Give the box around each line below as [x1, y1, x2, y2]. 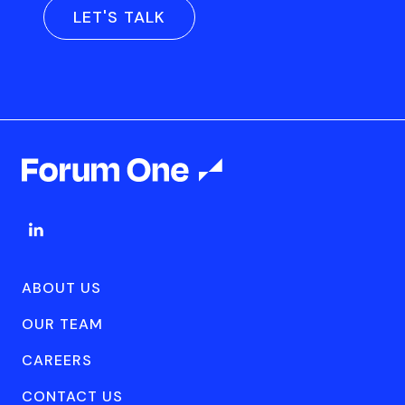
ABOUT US [22, 278, 101, 297]
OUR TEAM [22, 315, 103, 334]
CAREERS [22, 351, 92, 370]
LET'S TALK [73, 6, 165, 28]
